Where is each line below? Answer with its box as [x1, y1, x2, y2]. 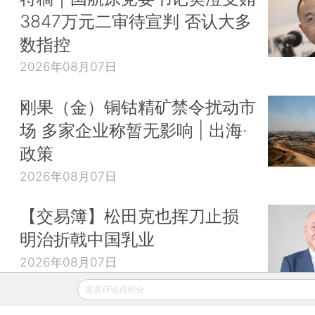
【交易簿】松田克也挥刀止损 [20, 205, 239, 227]
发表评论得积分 [85, 283, 145, 295]
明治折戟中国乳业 [20, 229, 155, 250]
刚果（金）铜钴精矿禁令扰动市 [20, 96, 256, 117]
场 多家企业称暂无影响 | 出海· [20, 119, 247, 141]
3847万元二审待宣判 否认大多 [20, 10, 252, 32]
